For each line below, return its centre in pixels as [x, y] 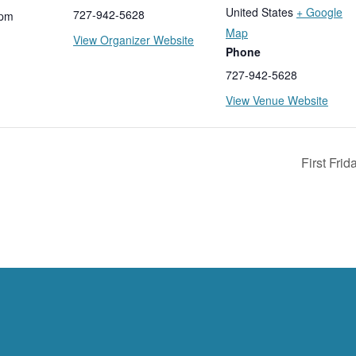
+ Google [319, 12]
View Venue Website [277, 100]
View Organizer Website [133, 39]
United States [259, 12]
